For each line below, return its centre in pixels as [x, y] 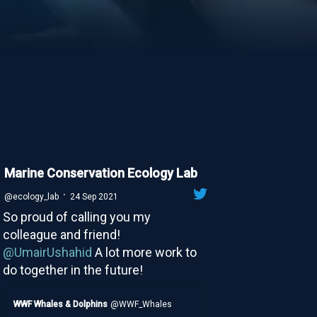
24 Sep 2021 [94, 196]
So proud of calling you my [76, 217]
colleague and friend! [61, 234]
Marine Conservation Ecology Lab [100, 173]
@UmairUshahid [47, 252]
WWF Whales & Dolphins [61, 304]
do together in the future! [73, 270]
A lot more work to [144, 252]
